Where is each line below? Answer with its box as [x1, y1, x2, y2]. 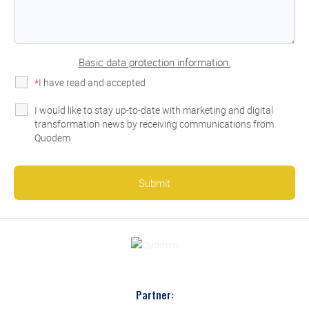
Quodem [34, 131, 70, 144]
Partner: [135, 286, 174, 302]
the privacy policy [146, 77, 221, 90]
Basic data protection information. [78, 55, 231, 69]
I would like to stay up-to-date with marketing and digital [34, 103, 273, 117]
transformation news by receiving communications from [34, 117, 274, 130]
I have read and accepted [39, 76, 146, 89]
